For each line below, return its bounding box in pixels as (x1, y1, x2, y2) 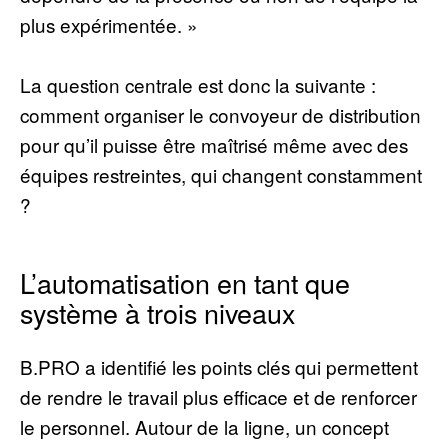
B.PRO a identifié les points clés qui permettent (20, 353, 418, 380)
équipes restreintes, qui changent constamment (20, 161, 422, 188)
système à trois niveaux (20, 293, 295, 332)
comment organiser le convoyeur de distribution (20, 101, 421, 128)
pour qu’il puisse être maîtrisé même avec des (20, 131, 408, 158)
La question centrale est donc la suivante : (20, 71, 376, 98)
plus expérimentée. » (20, 11, 198, 38)
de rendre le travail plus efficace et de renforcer (20, 383, 417, 410)
